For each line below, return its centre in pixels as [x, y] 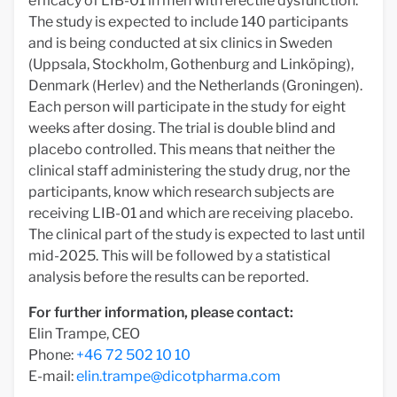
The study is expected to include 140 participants [188, 22]
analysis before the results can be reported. [168, 277]
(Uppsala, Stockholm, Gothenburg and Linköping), [191, 64]
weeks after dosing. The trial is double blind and [182, 128]
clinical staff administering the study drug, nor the [189, 171]
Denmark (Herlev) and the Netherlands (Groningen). [195, 86]
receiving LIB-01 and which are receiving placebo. [191, 213]
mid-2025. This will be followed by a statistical [179, 256]
